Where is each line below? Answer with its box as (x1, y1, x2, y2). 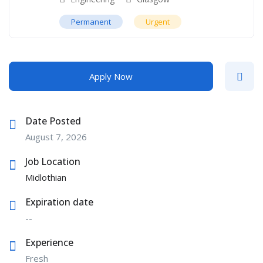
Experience (25, 235, 73, 249)
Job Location (25, 154, 80, 168)
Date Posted (25, 114, 81, 127)
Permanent (71, 16, 111, 27)
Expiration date (25, 195, 93, 208)
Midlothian (25, 171, 66, 183)
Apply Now (89, 70, 133, 82)
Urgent (146, 16, 170, 27)
